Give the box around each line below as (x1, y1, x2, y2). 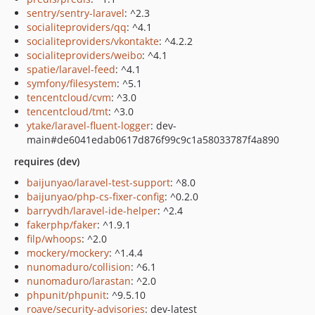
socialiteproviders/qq (27, 20, 127, 34)
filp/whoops (27, 232, 82, 245)
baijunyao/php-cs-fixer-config (27, 190, 165, 203)
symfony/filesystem (27, 77, 117, 90)
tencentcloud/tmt (27, 105, 108, 118)
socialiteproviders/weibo (27, 49, 142, 62)
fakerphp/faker (27, 218, 97, 231)
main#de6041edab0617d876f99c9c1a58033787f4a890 (27, 133, 279, 146)
